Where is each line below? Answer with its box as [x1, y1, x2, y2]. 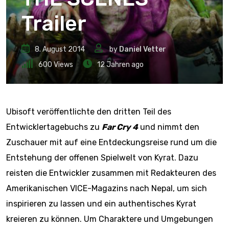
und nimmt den [138, 122, 199, 132]
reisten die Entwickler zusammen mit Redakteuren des [6, 168, 216, 178]
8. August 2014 [35, 45, 85, 54]
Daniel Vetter [119, 45, 166, 54]
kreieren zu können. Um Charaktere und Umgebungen [6, 214, 213, 224]
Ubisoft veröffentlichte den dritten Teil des [6, 107, 171, 117]
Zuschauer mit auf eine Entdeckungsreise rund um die [6, 138, 217, 147]
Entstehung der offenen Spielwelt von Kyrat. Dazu [6, 153, 198, 163]
